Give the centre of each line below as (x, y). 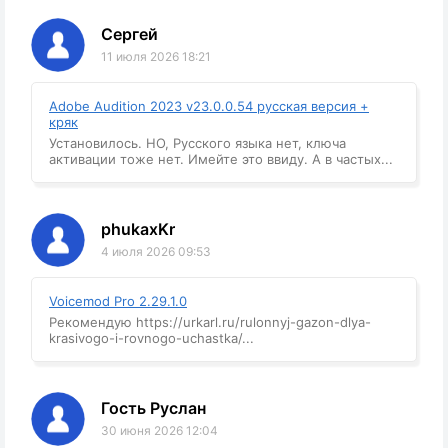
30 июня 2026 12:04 (159, 431)
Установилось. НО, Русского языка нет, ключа (197, 143)
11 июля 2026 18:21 (156, 57)
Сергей (129, 34)
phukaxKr (138, 229)
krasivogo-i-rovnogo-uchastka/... (151, 338)
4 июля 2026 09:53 (156, 252)
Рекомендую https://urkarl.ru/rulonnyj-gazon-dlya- (210, 322)
